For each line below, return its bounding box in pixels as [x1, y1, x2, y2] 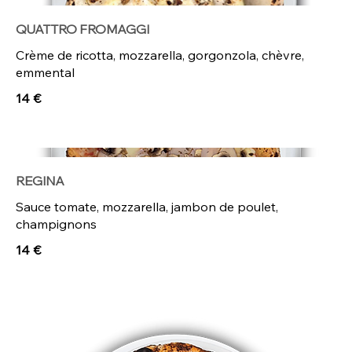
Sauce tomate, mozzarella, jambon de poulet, [16, 198, 278, 214]
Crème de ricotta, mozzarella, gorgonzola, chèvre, [16, 47, 304, 64]
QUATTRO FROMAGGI [16, 21, 149, 38]
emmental [16, 64, 75, 81]
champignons [16, 215, 97, 232]
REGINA [16, 172, 64, 189]
